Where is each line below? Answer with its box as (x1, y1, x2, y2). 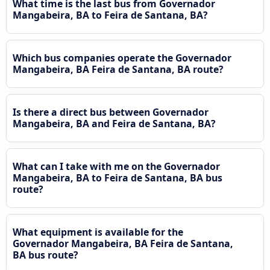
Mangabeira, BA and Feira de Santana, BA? (13, 116, 216, 130)
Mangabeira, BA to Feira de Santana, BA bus (13, 171, 222, 184)
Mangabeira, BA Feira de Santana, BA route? (13, 62, 224, 76)
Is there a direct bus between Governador (13, 105, 209, 119)
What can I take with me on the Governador (13, 159, 220, 173)
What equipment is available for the (13, 225, 183, 239)
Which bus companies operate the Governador (13, 51, 231, 64)
